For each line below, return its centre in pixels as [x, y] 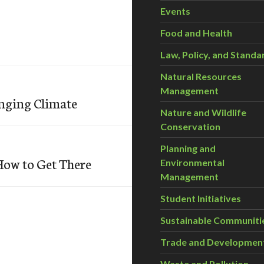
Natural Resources [201, 76]
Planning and [188, 148]
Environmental [192, 162]
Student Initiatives [201, 198]
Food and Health [196, 33]
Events [175, 11]
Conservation [190, 126]
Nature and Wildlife [203, 112]
